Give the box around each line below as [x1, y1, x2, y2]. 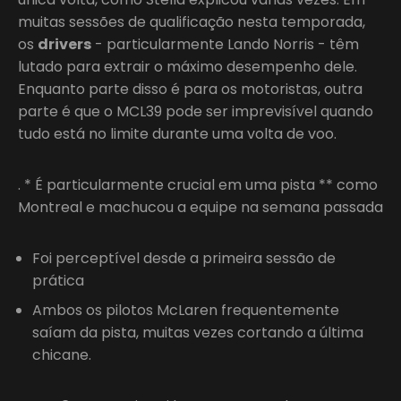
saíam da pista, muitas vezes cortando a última [32, 321, 363, 343]
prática [32, 269, 84, 291]
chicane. [32, 344, 91, 365]
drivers [38, 33, 91, 55]
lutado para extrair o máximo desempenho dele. [18, 55, 357, 77]
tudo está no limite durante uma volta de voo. [18, 123, 337, 144]
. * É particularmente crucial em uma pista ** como [18, 174, 378, 195]
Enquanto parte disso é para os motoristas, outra [18, 78, 363, 99]
